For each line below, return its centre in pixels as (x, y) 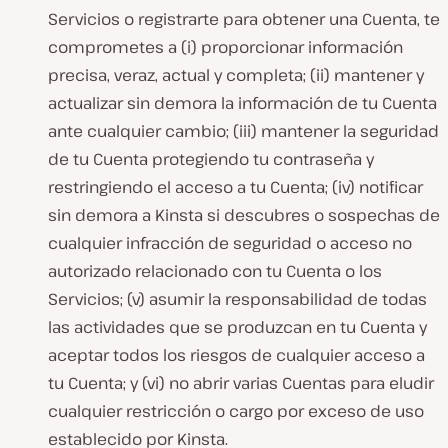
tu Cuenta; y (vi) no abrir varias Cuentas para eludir (241, 383)
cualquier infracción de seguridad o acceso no (230, 243)
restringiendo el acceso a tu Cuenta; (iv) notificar (235, 187)
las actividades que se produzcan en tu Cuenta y (237, 327)
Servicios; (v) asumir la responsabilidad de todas (237, 299)
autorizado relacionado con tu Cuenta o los (215, 271)
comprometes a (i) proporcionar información (225, 47)
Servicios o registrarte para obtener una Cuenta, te (244, 19)
